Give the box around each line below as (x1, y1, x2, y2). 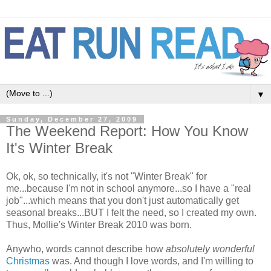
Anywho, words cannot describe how (6, 244, 166, 255)
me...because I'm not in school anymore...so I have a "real (6, 183, 251, 194)
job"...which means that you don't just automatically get (6, 195, 239, 206)
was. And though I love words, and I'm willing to (50, 256, 253, 267)
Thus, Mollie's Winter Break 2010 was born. (6, 220, 192, 230)
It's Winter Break (6, 139, 113, 156)
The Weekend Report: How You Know (6, 122, 248, 139)
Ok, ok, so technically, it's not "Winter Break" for (6, 171, 207, 182)
